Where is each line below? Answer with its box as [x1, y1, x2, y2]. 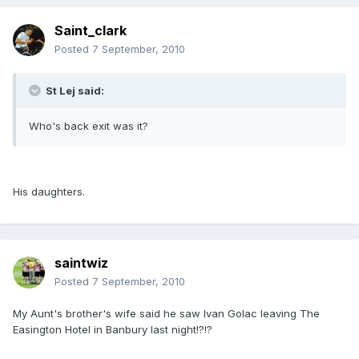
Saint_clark [54, 22, 127, 39]
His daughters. [13, 185, 85, 199]
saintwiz [54, 255, 108, 272]
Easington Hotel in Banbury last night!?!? [13, 323, 212, 337]
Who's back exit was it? [29, 119, 148, 133]
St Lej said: [43, 84, 104, 98]
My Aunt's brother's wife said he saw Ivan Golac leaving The [13, 307, 320, 321]
